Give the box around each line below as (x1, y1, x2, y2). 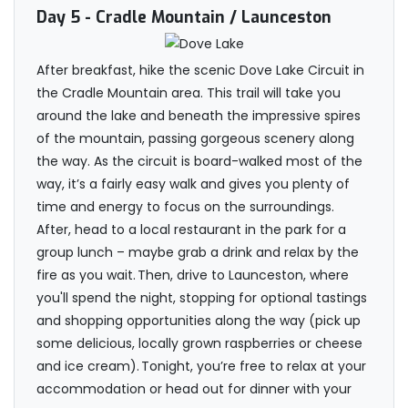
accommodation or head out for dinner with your (36, 380, 352, 399)
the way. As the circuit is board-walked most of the (36, 152, 362, 171)
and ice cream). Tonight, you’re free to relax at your (36, 357, 366, 376)
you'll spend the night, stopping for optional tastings (36, 289, 367, 308)
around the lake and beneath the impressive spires (36, 107, 361, 126)
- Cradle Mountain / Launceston (80, 6, 331, 29)
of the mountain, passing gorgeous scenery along (36, 129, 354, 148)
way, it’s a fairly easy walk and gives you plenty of (36, 175, 350, 194)
